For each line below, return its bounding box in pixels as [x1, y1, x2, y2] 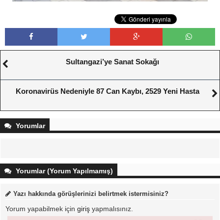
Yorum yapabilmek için [5, 204, 77, 213]
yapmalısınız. [90, 204, 133, 213]
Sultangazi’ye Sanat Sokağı [66, 57, 159, 66]
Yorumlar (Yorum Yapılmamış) [14, 166, 113, 175]
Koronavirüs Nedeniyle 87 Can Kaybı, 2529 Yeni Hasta [16, 86, 199, 95]
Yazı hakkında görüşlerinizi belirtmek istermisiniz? [13, 190, 168, 197]
